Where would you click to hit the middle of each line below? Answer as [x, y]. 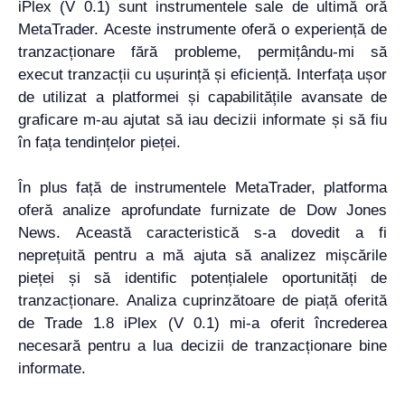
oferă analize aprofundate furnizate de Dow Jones [202, 210]
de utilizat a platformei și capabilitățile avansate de [202, 97]
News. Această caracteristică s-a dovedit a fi [202, 233]
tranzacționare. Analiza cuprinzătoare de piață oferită [202, 301]
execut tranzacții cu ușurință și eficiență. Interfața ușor [202, 74]
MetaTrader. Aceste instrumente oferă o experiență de [202, 29]
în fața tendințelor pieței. [99, 142]
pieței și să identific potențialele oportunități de [202, 278]
